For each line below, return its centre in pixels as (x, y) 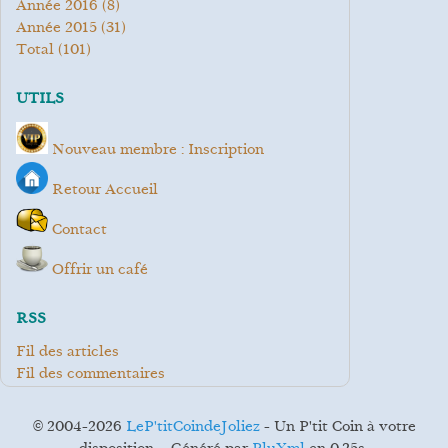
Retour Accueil (105, 190)
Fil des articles (72, 352)
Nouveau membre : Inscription (158, 150)
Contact (79, 230)
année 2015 (62, 28)
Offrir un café (100, 270)
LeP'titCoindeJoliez (192, 427)
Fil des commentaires (95, 374)
